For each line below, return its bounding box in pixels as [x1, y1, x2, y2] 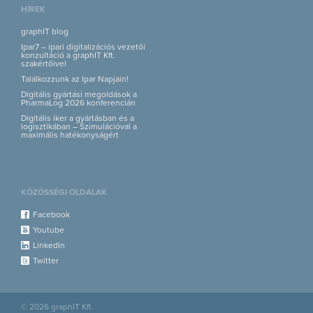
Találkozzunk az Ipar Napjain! [21, 73, 129, 84]
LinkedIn [33, 240, 65, 250]
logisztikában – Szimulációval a [21, 121, 137, 131]
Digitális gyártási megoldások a [21, 89, 137, 99]
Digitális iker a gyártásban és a [21, 112, 134, 123]
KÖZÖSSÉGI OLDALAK [21, 187, 107, 197]
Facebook [33, 209, 70, 219]
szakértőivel [21, 58, 66, 68]
